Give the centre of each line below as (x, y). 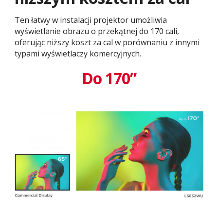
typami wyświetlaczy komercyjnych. (78, 53)
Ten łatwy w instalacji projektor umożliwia (91, 20)
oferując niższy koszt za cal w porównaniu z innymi (107, 42)
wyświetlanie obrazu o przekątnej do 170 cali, (97, 31)
